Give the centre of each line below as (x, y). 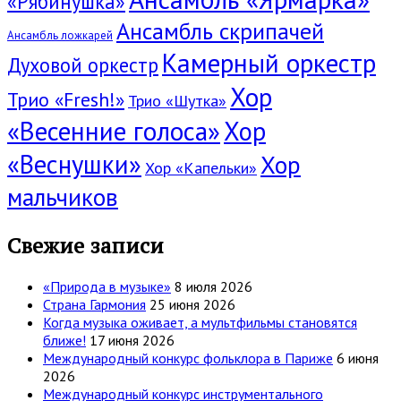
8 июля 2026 (213, 286)
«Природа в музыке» (107, 286)
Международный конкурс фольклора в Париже (188, 358)
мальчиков (63, 196)
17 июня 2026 (132, 340)
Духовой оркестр (83, 64)
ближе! (64, 340)
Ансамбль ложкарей (60, 35)
